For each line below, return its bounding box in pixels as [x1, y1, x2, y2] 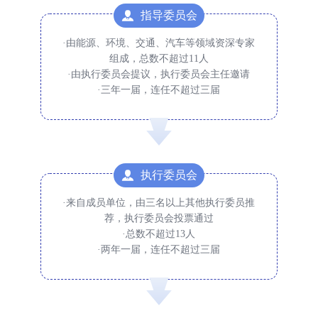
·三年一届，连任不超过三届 [97, 84, 221, 95]
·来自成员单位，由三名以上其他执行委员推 [62, 197, 256, 208]
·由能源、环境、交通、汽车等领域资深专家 [62, 38, 256, 48]
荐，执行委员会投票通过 [104, 213, 214, 224]
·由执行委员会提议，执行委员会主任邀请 [67, 69, 251, 79]
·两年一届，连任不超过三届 [97, 244, 221, 255]
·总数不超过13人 [122, 229, 196, 239]
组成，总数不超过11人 [109, 53, 209, 64]
